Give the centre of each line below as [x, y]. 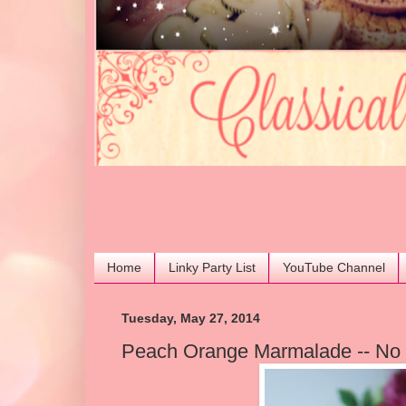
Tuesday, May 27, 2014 [191, 318]
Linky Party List [212, 268]
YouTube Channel [334, 268]
